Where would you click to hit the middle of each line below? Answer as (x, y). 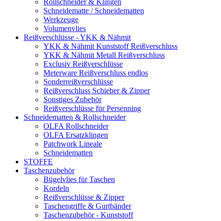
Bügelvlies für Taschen (79, 179)
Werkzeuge (61, 19)
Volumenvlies (65, 28)
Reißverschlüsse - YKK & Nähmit (77, 37)
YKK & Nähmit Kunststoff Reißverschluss (110, 46)
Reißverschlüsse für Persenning (92, 108)
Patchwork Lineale (73, 144)
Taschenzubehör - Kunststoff (88, 215)
